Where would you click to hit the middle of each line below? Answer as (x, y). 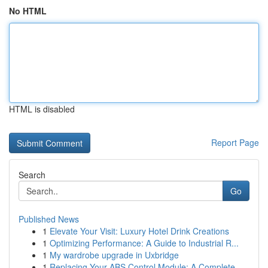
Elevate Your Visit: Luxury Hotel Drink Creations (139, 231)
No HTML (28, 11)
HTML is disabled (42, 109)
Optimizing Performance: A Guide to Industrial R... (144, 243)
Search (32, 175)
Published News (49, 219)
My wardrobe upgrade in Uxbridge (114, 255)
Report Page (235, 142)
